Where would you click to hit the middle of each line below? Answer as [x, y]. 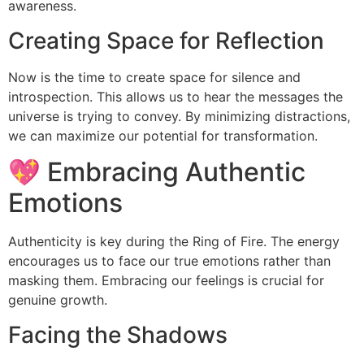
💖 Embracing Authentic [157, 172]
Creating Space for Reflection [166, 40]
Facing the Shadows [118, 334]
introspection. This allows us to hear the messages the [175, 96]
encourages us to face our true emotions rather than [169, 261]
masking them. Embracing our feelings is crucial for [166, 281]
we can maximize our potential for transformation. [163, 135]
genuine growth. [58, 300]
